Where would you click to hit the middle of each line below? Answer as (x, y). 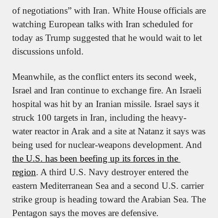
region (24, 172)
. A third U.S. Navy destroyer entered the (112, 172)
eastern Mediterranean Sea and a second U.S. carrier (108, 185)
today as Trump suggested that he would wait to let (107, 37)
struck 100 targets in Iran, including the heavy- (99, 117)
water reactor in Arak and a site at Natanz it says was (109, 131)
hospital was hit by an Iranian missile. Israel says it (106, 104)
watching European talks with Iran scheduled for (102, 24)
